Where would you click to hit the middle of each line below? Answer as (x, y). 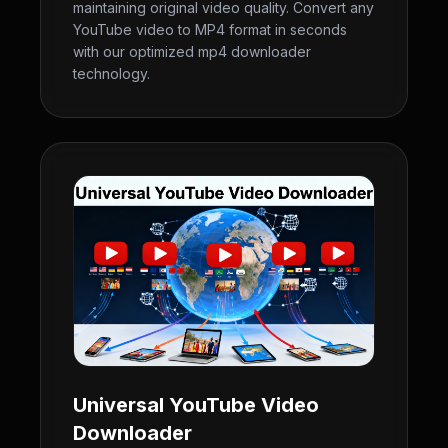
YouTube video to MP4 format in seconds (210, 29)
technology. (111, 73)
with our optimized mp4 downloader (192, 51)
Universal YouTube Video (196, 405)
